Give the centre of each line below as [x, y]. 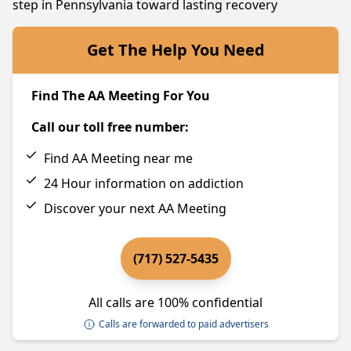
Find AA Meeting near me [118, 158]
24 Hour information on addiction [144, 183]
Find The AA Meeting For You [121, 96]
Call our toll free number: [110, 127]
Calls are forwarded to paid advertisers [183, 324]
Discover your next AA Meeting [135, 208]
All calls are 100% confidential [175, 302]
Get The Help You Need [175, 50]
